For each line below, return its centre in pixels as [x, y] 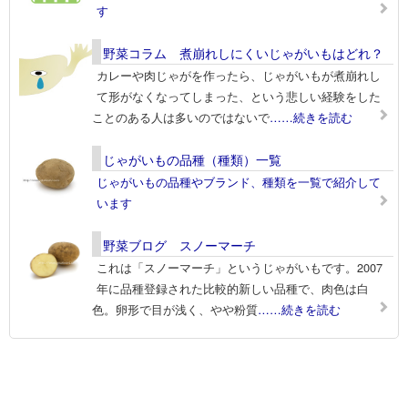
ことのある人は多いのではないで [181, 117]
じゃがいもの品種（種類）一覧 [192, 159]
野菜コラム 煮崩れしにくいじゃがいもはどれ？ [243, 52]
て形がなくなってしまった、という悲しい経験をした [239, 96]
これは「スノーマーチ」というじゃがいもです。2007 [240, 267]
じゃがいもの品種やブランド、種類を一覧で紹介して [239, 181]
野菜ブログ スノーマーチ [179, 245]
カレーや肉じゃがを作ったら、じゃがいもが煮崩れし [239, 75]
